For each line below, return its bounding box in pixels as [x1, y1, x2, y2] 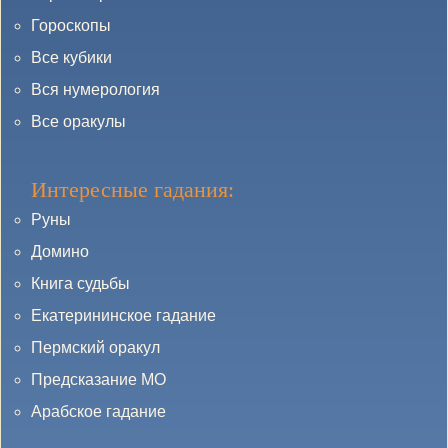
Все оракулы [31, 113, 126, 130]
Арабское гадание [31, 403, 166, 420]
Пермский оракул [31, 339, 160, 356]
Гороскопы [31, 17, 111, 34]
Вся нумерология [31, 81, 160, 98]
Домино [31, 243, 89, 260]
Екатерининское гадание [31, 307, 216, 324]
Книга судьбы [31, 275, 130, 292]
